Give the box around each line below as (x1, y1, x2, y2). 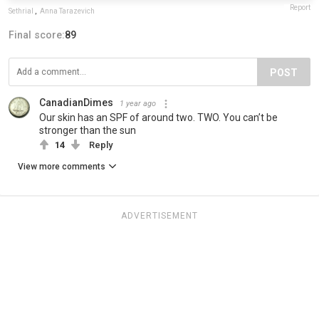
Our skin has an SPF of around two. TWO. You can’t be (39, 112, 278, 124)
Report (290, 4, 310, 12)
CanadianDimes (39, 97, 113, 109)
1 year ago (120, 99, 156, 109)
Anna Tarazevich (40, 7, 95, 16)
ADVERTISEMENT (121, 211, 198, 221)
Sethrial (9, 7, 33, 16)
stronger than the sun (39, 125, 136, 137)
